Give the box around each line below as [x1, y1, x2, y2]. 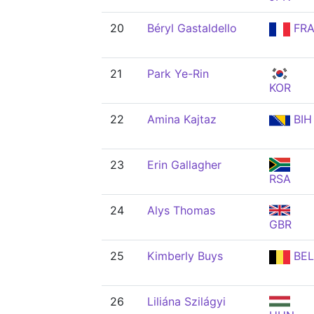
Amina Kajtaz [147, 112, 217, 126]
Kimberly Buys [147, 249, 223, 263]
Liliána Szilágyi [147, 294, 226, 308]
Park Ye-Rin [147, 67, 209, 81]
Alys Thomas [147, 203, 215, 217]
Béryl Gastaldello [147, 21, 237, 35]
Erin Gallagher [147, 158, 221, 172]
